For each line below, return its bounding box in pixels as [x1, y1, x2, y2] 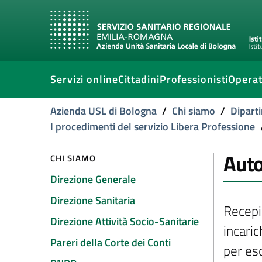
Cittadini [118, 71, 160, 87]
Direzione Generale [50, 171, 136, 187]
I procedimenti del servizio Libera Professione [50, 119, 255, 135]
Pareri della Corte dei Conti [50, 235, 171, 250]
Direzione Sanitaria [50, 192, 135, 208]
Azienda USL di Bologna [50, 103, 157, 119]
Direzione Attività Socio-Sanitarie [50, 213, 199, 229]
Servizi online [50, 71, 118, 87]
